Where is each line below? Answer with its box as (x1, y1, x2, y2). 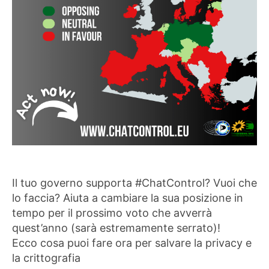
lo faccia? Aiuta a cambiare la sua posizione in (12, 192, 243, 204)
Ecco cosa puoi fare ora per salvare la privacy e (12, 237, 252, 249)
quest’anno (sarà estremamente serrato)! (12, 222, 220, 234)
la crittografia (12, 252, 80, 264)
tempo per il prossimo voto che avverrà (12, 207, 212, 219)
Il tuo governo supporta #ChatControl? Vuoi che (12, 177, 257, 189)
